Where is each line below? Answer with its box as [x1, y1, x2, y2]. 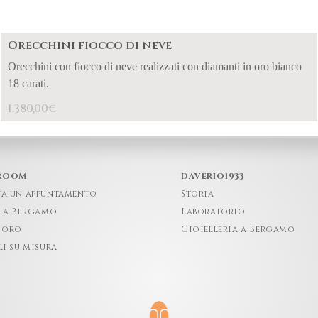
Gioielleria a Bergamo [180, 223, 295, 235]
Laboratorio [180, 205, 246, 217]
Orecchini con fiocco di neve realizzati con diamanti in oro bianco [8, 60, 302, 72]
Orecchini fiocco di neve [8, 38, 172, 53]
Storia [180, 188, 214, 200]
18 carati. [8, 77, 52, 89]
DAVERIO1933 [180, 170, 244, 182]
